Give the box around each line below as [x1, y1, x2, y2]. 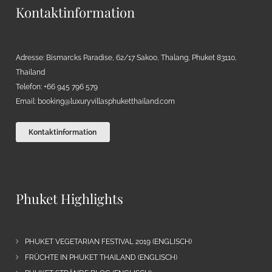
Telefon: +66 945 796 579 [15, 83, 98, 92]
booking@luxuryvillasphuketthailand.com [37, 97, 175, 106]
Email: [15, 97, 38, 106]
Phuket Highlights [15, 189, 123, 208]
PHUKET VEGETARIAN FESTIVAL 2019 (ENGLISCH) [24, 237, 192, 246]
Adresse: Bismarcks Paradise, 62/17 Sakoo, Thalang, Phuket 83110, [15, 53, 237, 63]
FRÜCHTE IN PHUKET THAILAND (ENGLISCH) [24, 253, 177, 262]
